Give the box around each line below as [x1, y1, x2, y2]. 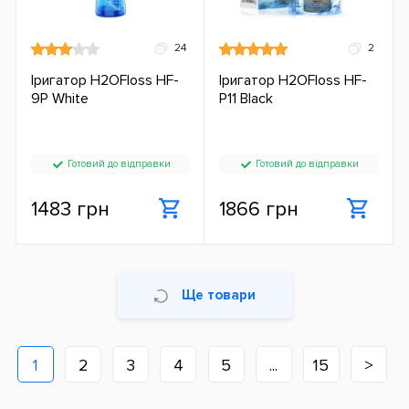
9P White [31, 89, 89, 109]
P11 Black [219, 89, 273, 109]
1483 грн [31, 196, 110, 222]
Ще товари [181, 286, 256, 303]
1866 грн [219, 196, 299, 222]
